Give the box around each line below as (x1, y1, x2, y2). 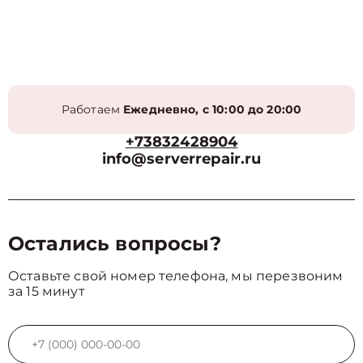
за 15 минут (8, 284, 85, 299)
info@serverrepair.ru (101, 150, 262, 168)
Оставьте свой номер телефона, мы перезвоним (8, 268, 344, 284)
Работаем (61, 102, 124, 117)
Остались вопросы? (8, 232, 222, 255)
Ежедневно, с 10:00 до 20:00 (123, 102, 302, 117)
